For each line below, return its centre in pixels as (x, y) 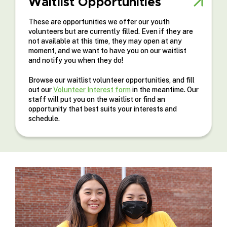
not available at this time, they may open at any (105, 41)
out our (41, 89)
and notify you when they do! (76, 60)
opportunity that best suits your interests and (103, 109)
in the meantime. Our (165, 89)
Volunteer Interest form (92, 89)
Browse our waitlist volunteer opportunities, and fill (111, 80)
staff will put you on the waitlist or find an (97, 99)
